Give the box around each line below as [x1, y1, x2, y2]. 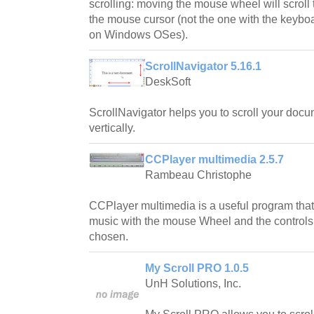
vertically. [89, 121, 135, 134]
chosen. [89, 230, 128, 243]
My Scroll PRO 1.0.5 [145, 261, 249, 274]
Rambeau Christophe [145, 168, 252, 181]
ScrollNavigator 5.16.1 [145, 60, 261, 72]
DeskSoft [145, 75, 191, 88]
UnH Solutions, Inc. [145, 277, 241, 289]
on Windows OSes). [89, 28, 188, 41]
